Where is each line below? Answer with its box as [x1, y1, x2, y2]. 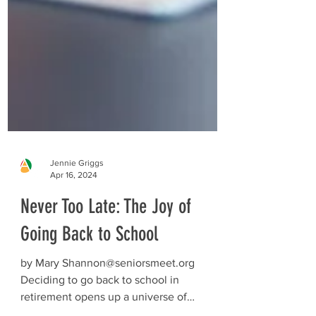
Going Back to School [20, 265, 158, 288]
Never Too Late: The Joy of [20, 237, 191, 260]
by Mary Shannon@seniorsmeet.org [20, 299, 195, 311]
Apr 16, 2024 [50, 212, 97, 222]
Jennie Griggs [50, 200, 104, 210]
